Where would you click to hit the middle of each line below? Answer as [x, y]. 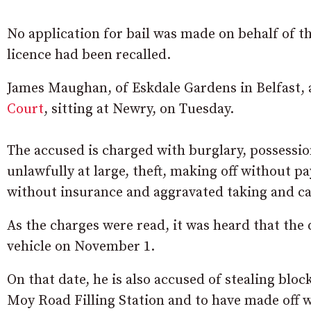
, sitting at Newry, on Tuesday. [139, 110]
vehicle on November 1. [81, 247]
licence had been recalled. [89, 56]
